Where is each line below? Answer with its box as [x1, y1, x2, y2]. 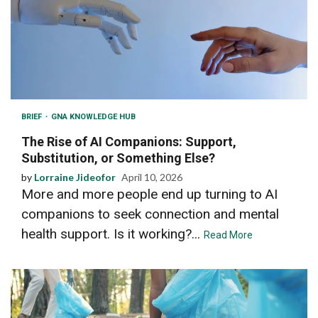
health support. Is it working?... [21, 225, 204, 242]
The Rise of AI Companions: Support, [21, 133, 236, 149]
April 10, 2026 [121, 170, 182, 183]
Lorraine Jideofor [34, 170, 116, 183]
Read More [204, 229, 253, 241]
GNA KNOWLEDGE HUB [51, 111, 136, 121]
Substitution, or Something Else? [21, 150, 215, 165]
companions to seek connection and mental [21, 205, 279, 222]
